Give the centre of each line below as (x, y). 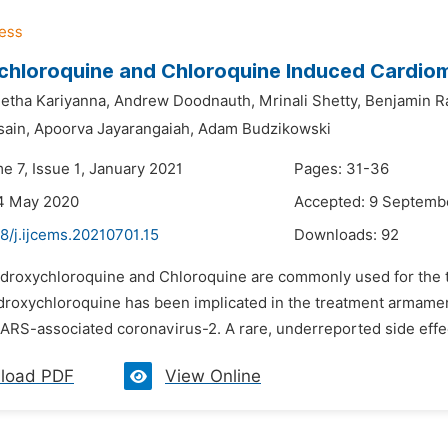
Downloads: (337, 235)
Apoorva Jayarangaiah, (114, 129)
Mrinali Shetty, (310, 101)
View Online (213, 376)
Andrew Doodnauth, (184, 101)
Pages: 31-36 (341, 169)
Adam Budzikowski (264, 129)
